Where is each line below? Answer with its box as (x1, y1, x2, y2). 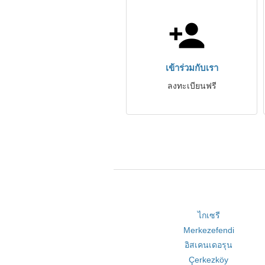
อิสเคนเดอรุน (185, 240, 233, 250)
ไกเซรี (197, 211, 220, 220)
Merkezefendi (183, 225, 234, 235)
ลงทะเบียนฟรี (167, 81, 216, 91)
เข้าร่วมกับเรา (165, 63, 218, 73)
